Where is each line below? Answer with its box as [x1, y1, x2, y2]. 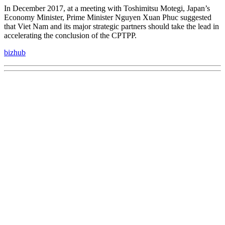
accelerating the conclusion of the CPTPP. [4, 31, 137, 40]
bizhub [4, 48, 26, 57]
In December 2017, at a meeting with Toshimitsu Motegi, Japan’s [4, 4, 210, 13]
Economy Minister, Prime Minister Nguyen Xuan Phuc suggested [4, 13, 211, 22]
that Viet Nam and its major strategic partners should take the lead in [4, 22, 219, 31]
